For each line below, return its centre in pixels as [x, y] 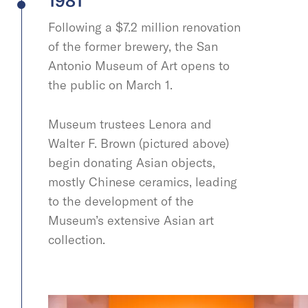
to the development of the [121, 201]
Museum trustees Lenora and [130, 124]
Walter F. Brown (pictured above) [139, 143]
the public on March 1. [112, 85]
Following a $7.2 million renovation [144, 27]
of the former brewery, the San [133, 46]
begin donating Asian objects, [132, 162]
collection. [78, 239]
